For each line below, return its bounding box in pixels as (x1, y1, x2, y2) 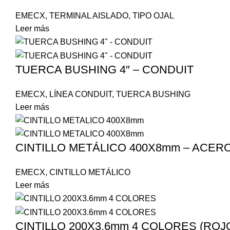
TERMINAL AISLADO (49, 11, 128, 21)
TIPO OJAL (132, 11, 174, 21)
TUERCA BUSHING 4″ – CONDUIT (15, 63, 194, 76)
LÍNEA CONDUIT (49, 89, 112, 99)
